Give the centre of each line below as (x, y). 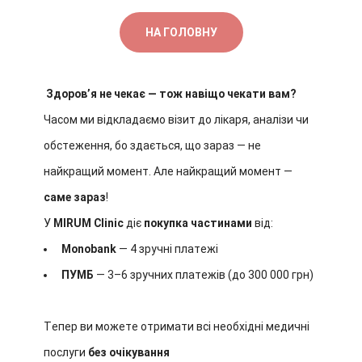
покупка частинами (198, 223)
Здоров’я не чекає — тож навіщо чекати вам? (171, 94)
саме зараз (75, 197)
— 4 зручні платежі (167, 249)
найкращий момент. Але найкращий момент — (168, 171)
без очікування (129, 352)
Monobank (89, 249)
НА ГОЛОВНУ (181, 32)
